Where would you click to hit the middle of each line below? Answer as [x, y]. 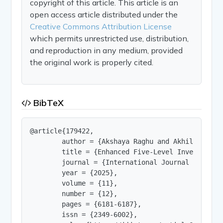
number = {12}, [74, 193]
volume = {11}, [74, 183]
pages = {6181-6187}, [86, 204]
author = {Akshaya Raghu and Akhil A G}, [124, 141]
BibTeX [48, 103]
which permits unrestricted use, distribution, [110, 38]
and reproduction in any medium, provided [107, 50]
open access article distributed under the [104, 14]
